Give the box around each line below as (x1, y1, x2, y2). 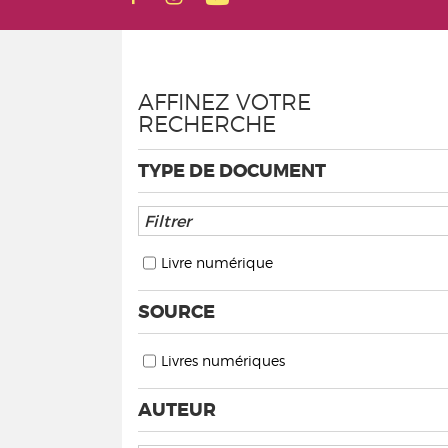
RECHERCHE (138, 111, 276, 137)
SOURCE (138, 300, 215, 324)
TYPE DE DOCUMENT (138, 159, 326, 183)
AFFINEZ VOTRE (138, 89, 311, 115)
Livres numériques (161, 352, 285, 369)
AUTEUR (138, 398, 216, 422)
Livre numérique (161, 254, 273, 271)
